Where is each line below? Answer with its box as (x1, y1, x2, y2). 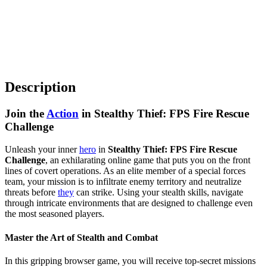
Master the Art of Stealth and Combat (5, 232, 158, 243)
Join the (5, 107, 46, 120)
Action (46, 107, 79, 120)
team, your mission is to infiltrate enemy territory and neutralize (5, 176, 241, 187)
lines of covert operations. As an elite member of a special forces (5, 166, 246, 176)
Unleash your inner (5, 144, 79, 155)
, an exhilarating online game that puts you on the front (45, 155, 250, 166)
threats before (5, 187, 58, 198)
